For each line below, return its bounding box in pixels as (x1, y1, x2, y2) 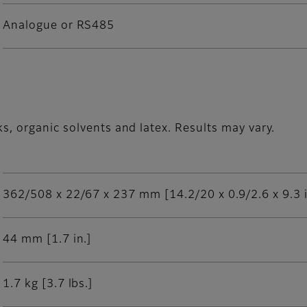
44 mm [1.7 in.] (3, 234, 92, 246)
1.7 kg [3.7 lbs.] (3, 279, 93, 291)
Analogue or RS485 (3, 21, 115, 32)
